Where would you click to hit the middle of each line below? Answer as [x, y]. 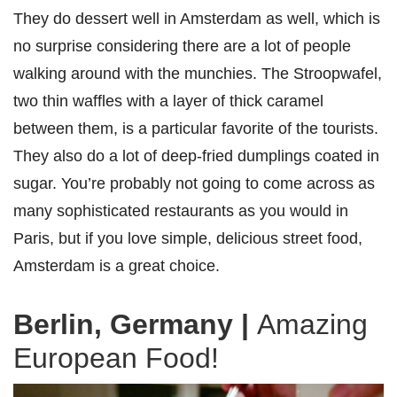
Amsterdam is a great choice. [117, 265]
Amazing [312, 324]
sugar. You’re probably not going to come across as [194, 183]
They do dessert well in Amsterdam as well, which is [197, 18]
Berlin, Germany [127, 324]
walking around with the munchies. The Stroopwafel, [198, 73]
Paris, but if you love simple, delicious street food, [188, 237]
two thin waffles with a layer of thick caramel [168, 100]
